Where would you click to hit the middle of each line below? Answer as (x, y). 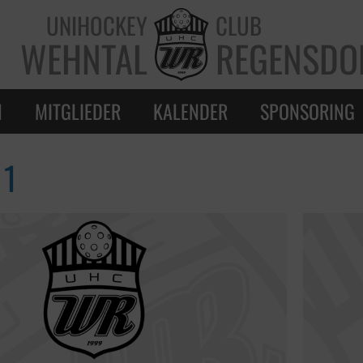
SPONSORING (307, 111)
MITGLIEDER (78, 111)
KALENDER (190, 111)
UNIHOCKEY (96, 25)
